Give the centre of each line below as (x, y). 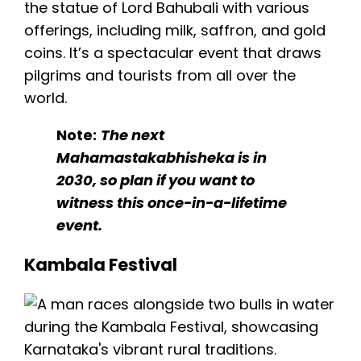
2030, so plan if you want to (156, 180)
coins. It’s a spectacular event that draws (173, 53)
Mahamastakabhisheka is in (162, 158)
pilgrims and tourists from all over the (160, 76)
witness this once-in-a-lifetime (172, 203)
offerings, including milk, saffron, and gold (175, 31)
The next (133, 135)
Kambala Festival (101, 265)
